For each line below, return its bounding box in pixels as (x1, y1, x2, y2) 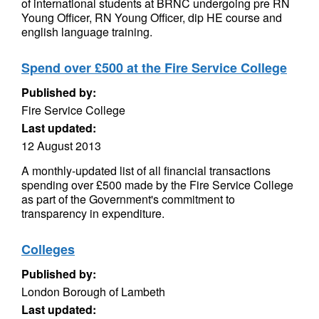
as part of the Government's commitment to (21, 191, 235, 207)
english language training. (21, 23, 152, 40)
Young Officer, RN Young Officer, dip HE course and (21, 9, 282, 26)
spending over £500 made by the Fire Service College (21, 177, 293, 193)
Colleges (21, 240, 75, 258)
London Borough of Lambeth (21, 283, 165, 300)
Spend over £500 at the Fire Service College (21, 58, 287, 77)
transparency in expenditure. (21, 205, 164, 221)
